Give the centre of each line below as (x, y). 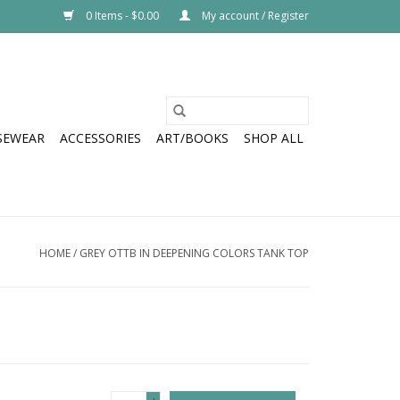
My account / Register (254, 16)
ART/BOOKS (192, 138)
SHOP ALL (274, 138)
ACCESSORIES (100, 138)
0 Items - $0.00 (122, 16)
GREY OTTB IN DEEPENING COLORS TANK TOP (194, 253)
